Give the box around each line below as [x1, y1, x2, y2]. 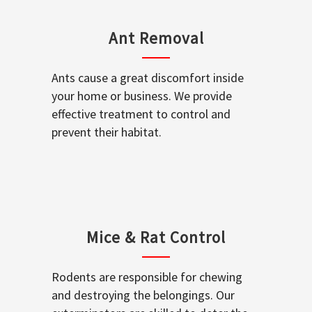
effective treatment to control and [52, 105, 231, 122]
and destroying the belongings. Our [52, 286, 235, 303]
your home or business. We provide [52, 87, 232, 104]
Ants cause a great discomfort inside [52, 69, 244, 86]
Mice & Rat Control [86, 226, 226, 247]
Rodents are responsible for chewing [52, 268, 242, 285]
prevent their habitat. [52, 123, 162, 140]
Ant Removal [108, 27, 204, 48]
